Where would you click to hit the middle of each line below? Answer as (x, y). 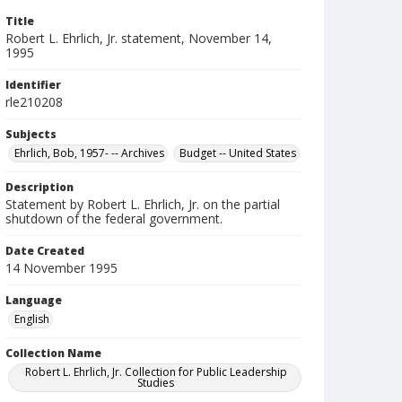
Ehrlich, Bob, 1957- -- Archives (89, 153)
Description (39, 187)
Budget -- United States (238, 153)
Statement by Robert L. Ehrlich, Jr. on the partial (143, 204)
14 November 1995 (61, 268)
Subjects (31, 134)
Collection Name (53, 353)
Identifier (33, 85)
